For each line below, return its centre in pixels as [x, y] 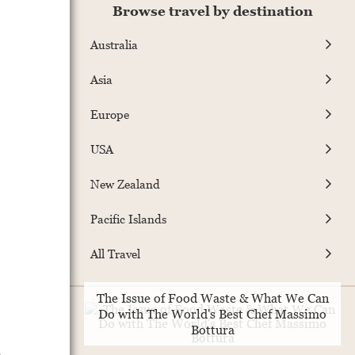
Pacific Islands [128, 218]
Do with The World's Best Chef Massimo [212, 314]
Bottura [212, 330]
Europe [110, 114]
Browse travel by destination [212, 11]
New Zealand [125, 183]
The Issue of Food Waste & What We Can [212, 298]
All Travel [115, 253]
